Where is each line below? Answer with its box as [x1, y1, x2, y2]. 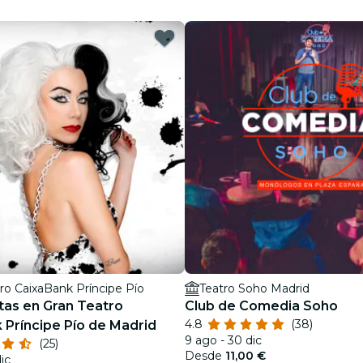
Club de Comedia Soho [185, 298, 338, 314]
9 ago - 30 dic [185, 333, 262, 348]
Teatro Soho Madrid [199, 281, 310, 296]
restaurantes [181, 28, 263, 43]
